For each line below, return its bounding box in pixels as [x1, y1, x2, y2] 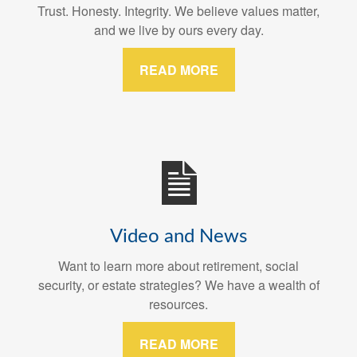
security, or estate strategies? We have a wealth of [37, 276, 320, 295]
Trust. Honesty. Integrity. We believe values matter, [37, 2, 320, 21]
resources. [149, 295, 208, 314]
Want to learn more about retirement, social [58, 257, 299, 276]
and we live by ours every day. [93, 21, 264, 40]
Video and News [110, 227, 247, 247]
